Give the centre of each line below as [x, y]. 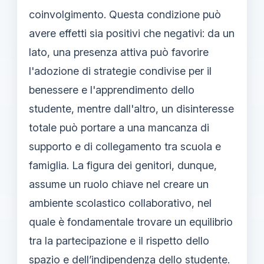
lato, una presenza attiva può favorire [119, 52]
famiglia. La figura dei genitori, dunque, [123, 165]
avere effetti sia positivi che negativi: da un [132, 33]
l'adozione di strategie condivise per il [120, 71]
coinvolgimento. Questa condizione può [125, 14]
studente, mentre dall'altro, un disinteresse [131, 108]
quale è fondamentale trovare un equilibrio [131, 222]
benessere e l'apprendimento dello [112, 90]
